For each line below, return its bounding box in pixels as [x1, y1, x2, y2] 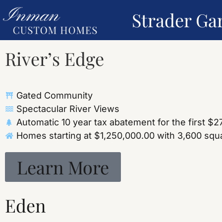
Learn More [17, 155, 109, 179]
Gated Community [16, 90, 93, 101]
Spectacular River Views [16, 104, 119, 114]
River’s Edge [5, 46, 104, 70]
